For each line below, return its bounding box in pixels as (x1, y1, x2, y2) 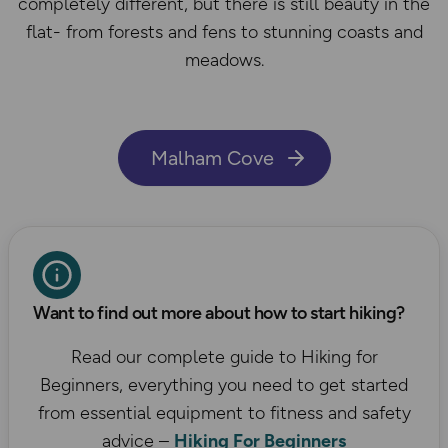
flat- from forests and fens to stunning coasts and (25, 20, 423, 43)
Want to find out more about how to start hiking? (33, 301, 405, 324)
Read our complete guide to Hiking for (70, 345, 378, 368)
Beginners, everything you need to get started (40, 373, 408, 396)
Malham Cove (150, 145, 274, 170)
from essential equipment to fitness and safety (37, 401, 411, 424)
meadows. (184, 48, 264, 71)
